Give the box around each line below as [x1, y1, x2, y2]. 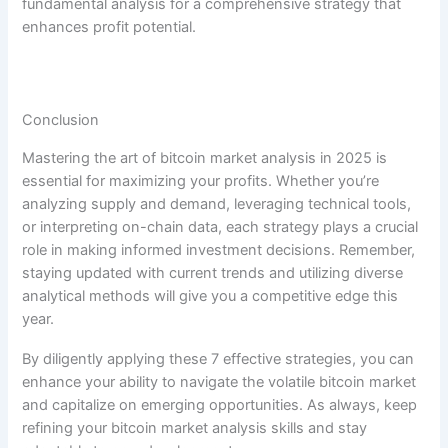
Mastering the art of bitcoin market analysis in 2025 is [22, 148, 388, 167]
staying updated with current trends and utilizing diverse [22, 263, 404, 282]
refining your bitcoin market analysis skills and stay [22, 419, 368, 438]
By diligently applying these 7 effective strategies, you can [22, 350, 415, 369]
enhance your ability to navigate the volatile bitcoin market [22, 373, 417, 392]
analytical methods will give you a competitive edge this [22, 286, 399, 305]
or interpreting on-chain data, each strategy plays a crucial [22, 217, 419, 236]
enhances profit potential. [22, 17, 197, 36]
